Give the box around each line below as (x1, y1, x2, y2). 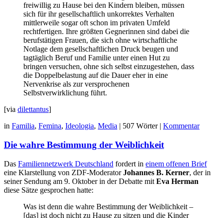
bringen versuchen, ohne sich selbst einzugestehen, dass (23, 62, 194, 71)
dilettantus (18, 105, 49, 114)
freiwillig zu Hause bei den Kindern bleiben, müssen (23, 1, 184, 10)
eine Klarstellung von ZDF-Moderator (4, 168, 123, 177)
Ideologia (65, 122, 94, 130)
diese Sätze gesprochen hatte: (4, 185, 93, 194)
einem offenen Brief (145, 159, 207, 168)
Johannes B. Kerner (123, 168, 189, 177)
